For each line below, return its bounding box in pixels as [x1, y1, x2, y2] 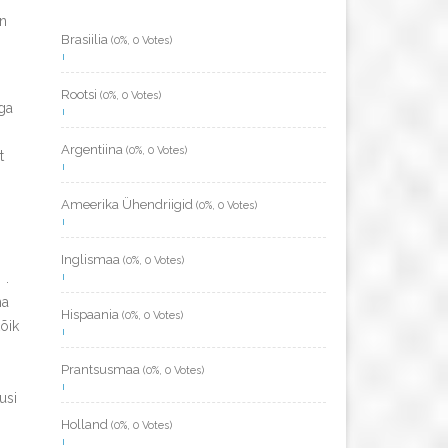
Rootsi [61, 87, 100, 102]
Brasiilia [61, 32, 111, 47]
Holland [61, 417, 111, 432]
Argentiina [61, 142, 126, 157]
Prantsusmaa [61, 362, 143, 377]
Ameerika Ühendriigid [61, 197, 196, 212]
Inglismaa [61, 252, 123, 267]
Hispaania [61, 307, 122, 322]
